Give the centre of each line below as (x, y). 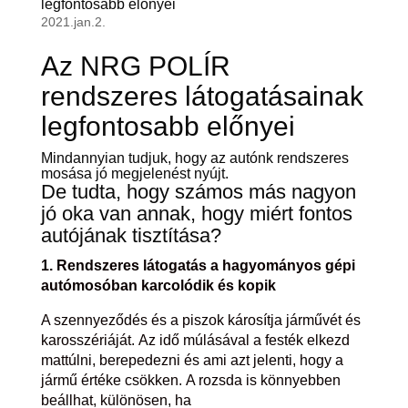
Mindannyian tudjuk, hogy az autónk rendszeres (194, 158)
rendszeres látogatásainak (202, 97)
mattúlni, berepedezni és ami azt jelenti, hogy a (192, 361)
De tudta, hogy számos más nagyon (198, 192)
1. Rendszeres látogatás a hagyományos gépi (198, 266)
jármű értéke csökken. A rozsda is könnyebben (190, 381)
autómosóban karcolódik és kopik (158, 286)
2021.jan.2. (73, 22)
